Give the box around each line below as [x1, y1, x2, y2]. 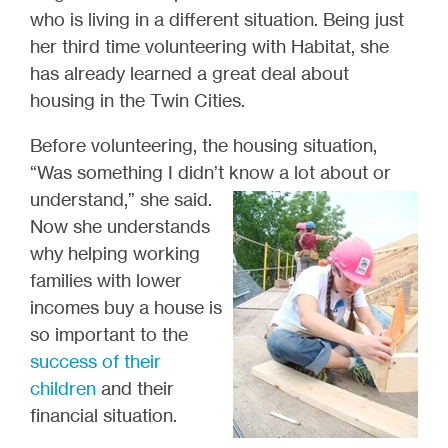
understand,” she [30, 188, 169, 211]
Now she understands [30, 215, 210, 238]
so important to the [30, 323, 188, 346]
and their [96, 377, 174, 400]
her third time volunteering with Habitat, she [30, 35, 389, 58]
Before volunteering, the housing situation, [30, 134, 377, 157]
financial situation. [30, 404, 181, 427]
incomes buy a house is [30, 296, 222, 319]
